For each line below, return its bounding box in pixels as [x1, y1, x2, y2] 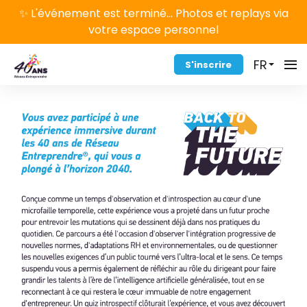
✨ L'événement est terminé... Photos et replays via [19, 5, 288, 21]
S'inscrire [185, 58, 232, 71]
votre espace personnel [88, 22, 219, 38]
